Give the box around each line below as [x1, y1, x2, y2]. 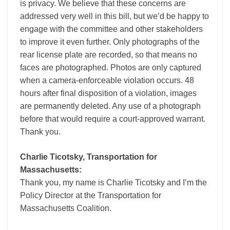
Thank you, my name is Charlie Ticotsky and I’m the [20, 178, 207, 187]
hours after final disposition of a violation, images [20, 89, 197, 98]
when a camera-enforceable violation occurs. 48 [20, 76, 194, 85]
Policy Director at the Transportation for [20, 191, 161, 200]
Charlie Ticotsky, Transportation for [20, 152, 157, 162]
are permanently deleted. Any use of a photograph [20, 102, 201, 111]
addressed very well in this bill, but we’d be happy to [20, 12, 209, 21]
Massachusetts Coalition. [20, 204, 111, 213]
